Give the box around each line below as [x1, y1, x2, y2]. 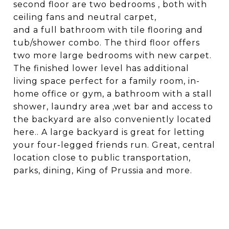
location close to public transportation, [13, 153, 191, 163]
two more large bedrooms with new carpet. [13, 51, 212, 60]
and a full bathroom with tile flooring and [13, 25, 203, 35]
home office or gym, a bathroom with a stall [13, 89, 212, 99]
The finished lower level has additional [13, 63, 189, 73]
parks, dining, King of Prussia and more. [13, 166, 192, 175]
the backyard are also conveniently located [13, 114, 212, 124]
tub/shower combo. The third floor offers [13, 38, 200, 48]
